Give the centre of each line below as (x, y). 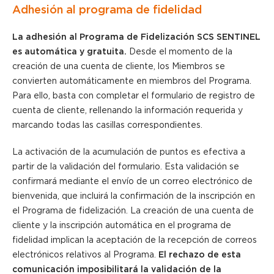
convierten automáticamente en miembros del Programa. (132, 81)
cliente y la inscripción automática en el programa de (122, 225)
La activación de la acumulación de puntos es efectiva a (129, 152)
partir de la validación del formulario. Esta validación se (126, 167)
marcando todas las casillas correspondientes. (107, 125)
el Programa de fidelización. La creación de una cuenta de (133, 211)
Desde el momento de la (181, 52)
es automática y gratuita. (71, 52)
